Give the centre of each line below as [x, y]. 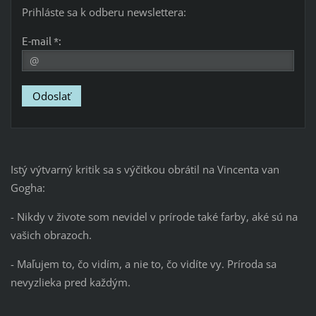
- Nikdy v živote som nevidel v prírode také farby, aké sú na [154, 217]
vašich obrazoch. [51, 235]
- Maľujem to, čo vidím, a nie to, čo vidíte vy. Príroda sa [143, 264]
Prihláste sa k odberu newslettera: [104, 12]
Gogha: [28, 188]
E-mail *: [41, 41]
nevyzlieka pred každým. [70, 282]
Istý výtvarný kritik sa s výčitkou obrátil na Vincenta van [145, 170]
